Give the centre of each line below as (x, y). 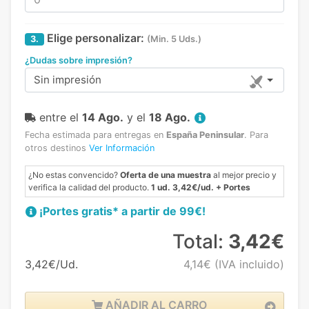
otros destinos (57, 148)
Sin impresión (68, 80)
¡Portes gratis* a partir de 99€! (122, 211)
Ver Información (122, 148)
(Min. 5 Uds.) (174, 39)
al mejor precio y (244, 175)
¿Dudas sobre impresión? (79, 61)
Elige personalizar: (94, 38)
